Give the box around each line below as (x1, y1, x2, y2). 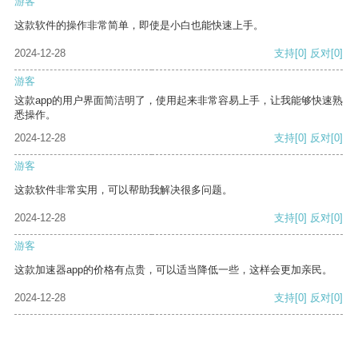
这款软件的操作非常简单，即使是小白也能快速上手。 (14, 19, 264, 32)
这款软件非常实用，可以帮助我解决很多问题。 (14, 184, 233, 197)
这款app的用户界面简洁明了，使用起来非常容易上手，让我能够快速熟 (14, 94, 343, 107)
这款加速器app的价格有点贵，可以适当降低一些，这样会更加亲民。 (14, 264, 332, 276)
